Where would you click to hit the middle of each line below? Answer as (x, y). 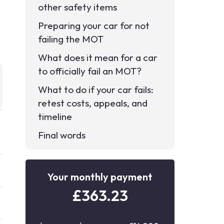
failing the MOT (71, 39)
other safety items (78, 7)
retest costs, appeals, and (93, 103)
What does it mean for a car (98, 57)
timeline (55, 116)
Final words (62, 135)
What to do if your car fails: (96, 89)
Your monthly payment (100, 177)
